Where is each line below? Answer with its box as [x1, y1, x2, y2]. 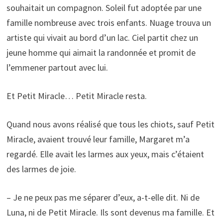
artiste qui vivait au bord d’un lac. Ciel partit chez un [6, 32, 198, 44]
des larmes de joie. [6, 163, 76, 175]
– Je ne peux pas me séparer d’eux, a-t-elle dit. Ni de [6, 192, 200, 204]
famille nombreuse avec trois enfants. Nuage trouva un [6, 17, 211, 29]
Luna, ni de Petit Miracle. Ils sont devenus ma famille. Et [6, 207, 215, 219]
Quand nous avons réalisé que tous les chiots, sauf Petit [6, 118, 215, 130]
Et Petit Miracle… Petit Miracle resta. [6, 90, 147, 102]
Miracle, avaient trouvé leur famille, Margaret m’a [6, 133, 190, 145]
